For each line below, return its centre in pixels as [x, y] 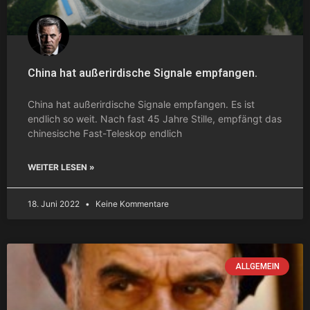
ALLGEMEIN [257, 266]
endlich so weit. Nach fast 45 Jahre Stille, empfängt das [155, 118]
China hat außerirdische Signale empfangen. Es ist [141, 104]
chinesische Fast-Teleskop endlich [105, 133]
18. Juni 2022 [55, 203]
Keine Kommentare [131, 203]
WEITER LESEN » [61, 167]
